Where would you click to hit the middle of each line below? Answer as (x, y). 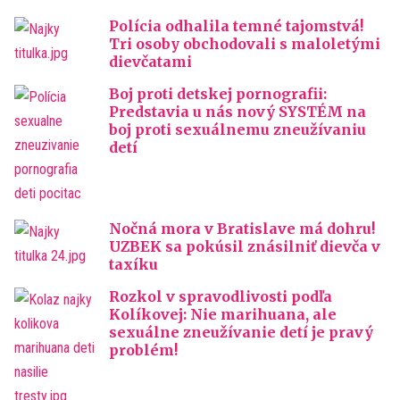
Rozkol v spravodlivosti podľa (221, 296)
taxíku (133, 264)
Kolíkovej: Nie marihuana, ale (223, 314)
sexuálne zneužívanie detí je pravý (241, 332)
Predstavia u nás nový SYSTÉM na (237, 112)
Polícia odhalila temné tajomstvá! (236, 26)
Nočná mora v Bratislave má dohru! (242, 229)
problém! (143, 350)
